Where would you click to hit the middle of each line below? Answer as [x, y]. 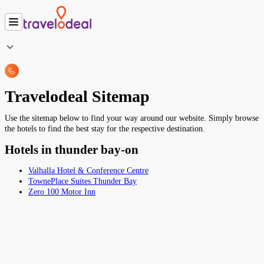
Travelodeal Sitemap [77, 97]
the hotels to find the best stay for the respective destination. [105, 129]
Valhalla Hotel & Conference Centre [88, 170]
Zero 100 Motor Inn [62, 192]
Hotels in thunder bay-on [72, 150]
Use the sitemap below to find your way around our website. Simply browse [132, 118]
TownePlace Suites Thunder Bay [82, 181]
